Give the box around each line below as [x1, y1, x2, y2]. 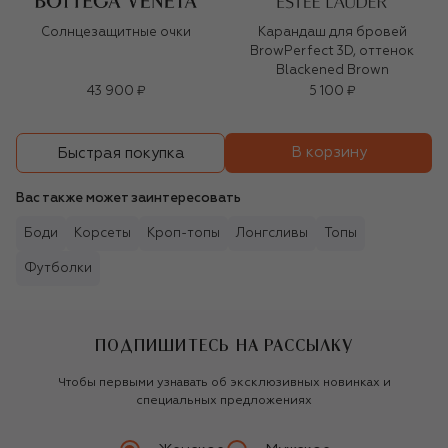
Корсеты [74, 227, 131, 241]
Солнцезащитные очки [41, 26, 191, 40]
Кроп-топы [147, 227, 220, 241]
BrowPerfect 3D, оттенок [250, 45, 414, 59]
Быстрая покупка [56, 145, 185, 161]
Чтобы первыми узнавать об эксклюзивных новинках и [57, 377, 391, 390]
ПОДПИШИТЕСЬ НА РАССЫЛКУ [95, 337, 353, 354]
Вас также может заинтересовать [16, 192, 241, 206]
